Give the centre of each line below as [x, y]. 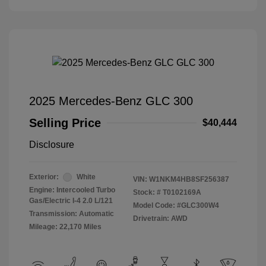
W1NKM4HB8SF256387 [189, 180]
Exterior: [44, 177]
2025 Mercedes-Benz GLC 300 [111, 101]
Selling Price [65, 123]
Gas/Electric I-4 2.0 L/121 [71, 201]
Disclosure [52, 145]
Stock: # [147, 193]
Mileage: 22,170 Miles [65, 227]
